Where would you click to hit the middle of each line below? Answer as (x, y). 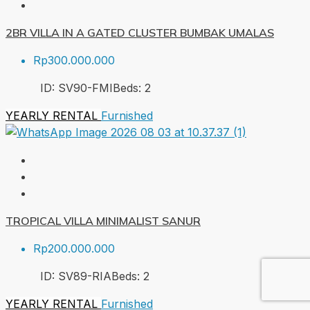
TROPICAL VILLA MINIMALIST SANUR (103, 220)
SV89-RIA (85, 276)
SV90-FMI (85, 88)
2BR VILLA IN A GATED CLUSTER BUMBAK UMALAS (140, 32)
